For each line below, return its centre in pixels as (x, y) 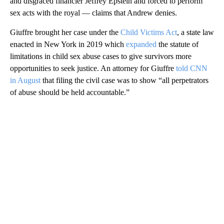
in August (25, 80)
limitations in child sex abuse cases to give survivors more (101, 56)
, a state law (195, 32)
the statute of (177, 44)
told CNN (192, 68)
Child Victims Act (149, 32)
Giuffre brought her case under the (65, 32)
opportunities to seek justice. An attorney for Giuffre (93, 68)
